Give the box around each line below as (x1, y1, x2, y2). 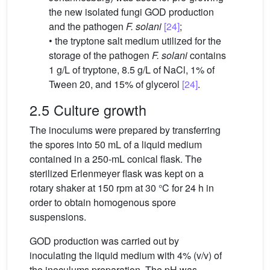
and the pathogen (49, 19, 126, 34)
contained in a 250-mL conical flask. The (30, 152, 202, 166)
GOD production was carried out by (30, 234, 179, 248)
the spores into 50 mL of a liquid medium (30, 137, 202, 152)
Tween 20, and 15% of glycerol (49, 77, 182, 92)
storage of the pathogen (49, 48, 152, 63)
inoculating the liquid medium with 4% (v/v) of (30, 248, 222, 263)
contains (187, 48, 226, 63)
